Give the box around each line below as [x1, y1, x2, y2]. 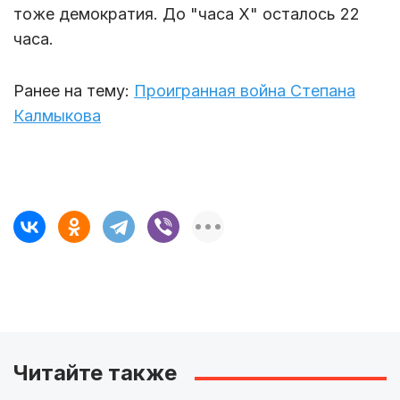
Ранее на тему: [13, 80, 134, 100]
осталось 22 [258, 4, 360, 23]
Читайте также [13, 359, 177, 386]
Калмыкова [13, 105, 101, 125]
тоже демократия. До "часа [13, 4, 238, 23]
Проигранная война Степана [134, 80, 355, 100]
